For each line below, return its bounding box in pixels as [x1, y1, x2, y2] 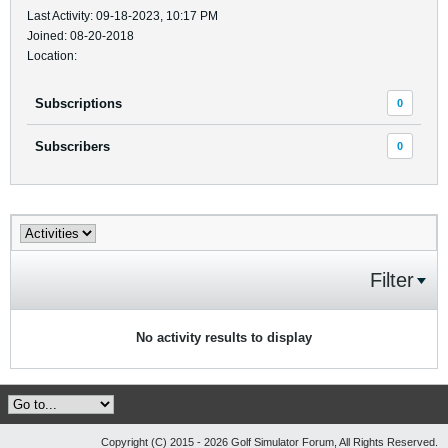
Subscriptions [35, 95, 122, 111]
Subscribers [35, 138, 110, 154]
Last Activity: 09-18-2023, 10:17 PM [27, 9, 218, 23]
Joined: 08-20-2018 [27, 29, 134, 43]
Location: [27, 49, 77, 63]
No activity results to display [136, 330, 312, 345]
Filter [370, 269, 414, 291]
